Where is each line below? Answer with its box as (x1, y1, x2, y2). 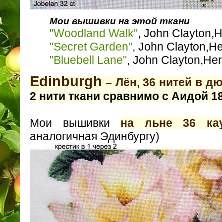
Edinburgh (30, 73, 102, 90)
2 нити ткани (30, 90, 103, 103)
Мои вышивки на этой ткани (50, 15, 192, 26)
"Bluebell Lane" (50, 53, 127, 66)
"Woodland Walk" (50, 26, 138, 40)
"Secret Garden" (50, 40, 132, 53)
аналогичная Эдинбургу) (30, 130, 160, 143)
